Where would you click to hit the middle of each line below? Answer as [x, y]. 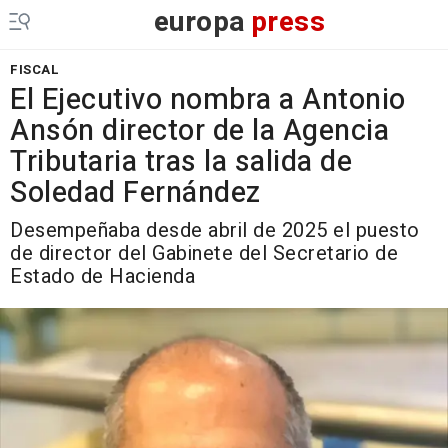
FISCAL [34, 69]
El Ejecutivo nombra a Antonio [208, 100]
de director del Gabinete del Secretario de [204, 253]
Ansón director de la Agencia [199, 131]
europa [199, 22]
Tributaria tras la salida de [181, 162]
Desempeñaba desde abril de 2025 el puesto [215, 230]
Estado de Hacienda [102, 276]
